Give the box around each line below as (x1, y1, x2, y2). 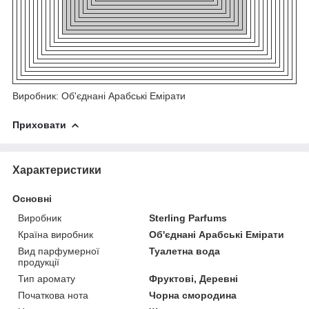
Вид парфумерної (18, 245, 99, 257)
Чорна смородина (149, 289, 237, 301)
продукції (18, 256, 59, 268)
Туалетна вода (149, 245, 221, 257)
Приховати (12, 119, 66, 130)
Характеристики (12, 163, 101, 176)
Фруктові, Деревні (149, 272, 239, 284)
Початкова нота (18, 289, 88, 301)
